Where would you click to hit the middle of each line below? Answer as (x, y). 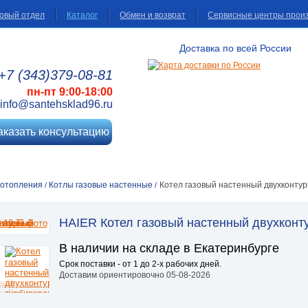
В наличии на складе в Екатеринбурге (169, 248)
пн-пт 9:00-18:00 (70, 92)
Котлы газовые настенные (101, 185)
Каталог (82, 15)
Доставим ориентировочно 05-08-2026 (135, 275)
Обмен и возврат (153, 15)
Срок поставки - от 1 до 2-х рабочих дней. (140, 264)
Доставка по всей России (236, 48)
